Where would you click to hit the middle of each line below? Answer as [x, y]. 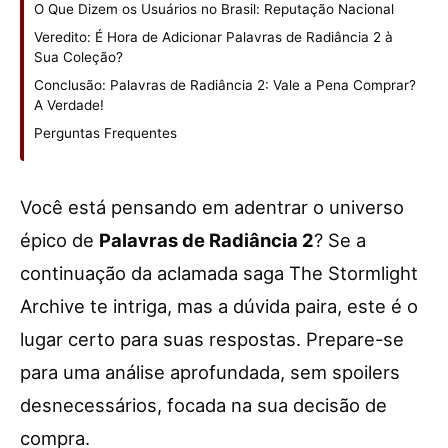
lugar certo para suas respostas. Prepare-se [212, 339]
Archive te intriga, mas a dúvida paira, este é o [219, 306]
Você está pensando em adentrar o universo [212, 207]
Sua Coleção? [78, 57]
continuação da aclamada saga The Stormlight [219, 273]
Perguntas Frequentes [105, 133]
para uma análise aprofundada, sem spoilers [210, 372]
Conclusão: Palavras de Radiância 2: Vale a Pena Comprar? [225, 85]
